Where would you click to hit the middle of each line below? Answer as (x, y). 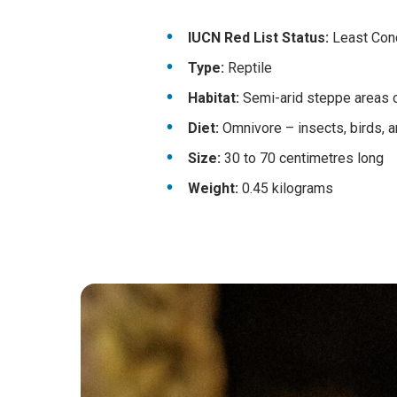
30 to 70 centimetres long (302, 158)
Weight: (213, 188)
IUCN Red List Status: (258, 38)
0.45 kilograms (286, 188)
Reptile (248, 68)
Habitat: (214, 98)
